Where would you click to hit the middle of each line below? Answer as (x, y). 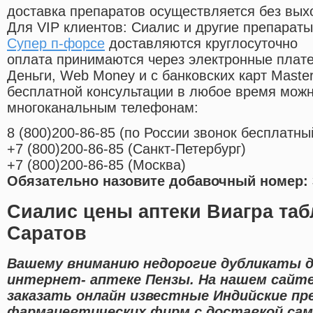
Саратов (47, 233)
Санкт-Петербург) (189, 149)
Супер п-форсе (56, 44)
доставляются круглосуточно (201, 44)
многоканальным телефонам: (103, 108)
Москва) (159, 165)
